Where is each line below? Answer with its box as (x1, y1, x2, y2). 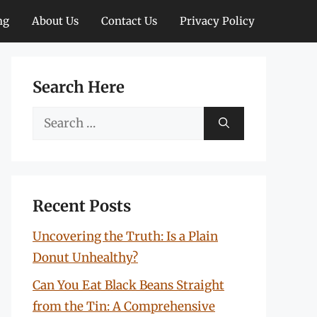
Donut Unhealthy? (33, 250, 138, 265)
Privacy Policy (180, 14, 255, 28)
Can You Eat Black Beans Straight (33, 277, 224, 293)
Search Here (33, 77, 125, 97)
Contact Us (101, 14, 157, 28)
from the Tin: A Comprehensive (33, 298, 215, 314)
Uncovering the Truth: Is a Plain (33, 229, 218, 244)
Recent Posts (33, 196, 131, 216)
